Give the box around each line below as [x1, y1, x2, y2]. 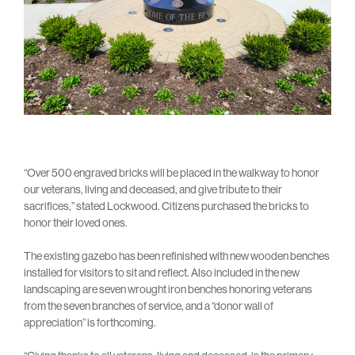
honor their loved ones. [24, 215, 128, 230]
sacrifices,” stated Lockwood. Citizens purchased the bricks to [24, 198, 309, 213]
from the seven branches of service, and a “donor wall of [24, 298, 273, 313]
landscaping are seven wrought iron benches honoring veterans [24, 281, 312, 296]
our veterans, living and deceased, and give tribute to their [24, 181, 282, 197]
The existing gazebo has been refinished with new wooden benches [24, 248, 330, 263]
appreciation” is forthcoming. [24, 315, 156, 330]
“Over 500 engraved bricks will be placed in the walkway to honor [24, 165, 319, 180]
